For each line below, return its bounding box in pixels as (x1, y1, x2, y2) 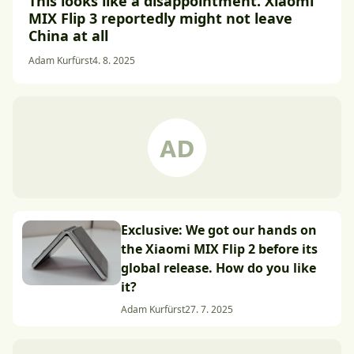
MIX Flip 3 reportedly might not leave (28, 9, 292, 28)
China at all (28, 26, 108, 45)
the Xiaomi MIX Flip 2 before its (121, 240, 318, 258)
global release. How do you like (121, 259, 316, 277)
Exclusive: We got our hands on (121, 221, 317, 239)
